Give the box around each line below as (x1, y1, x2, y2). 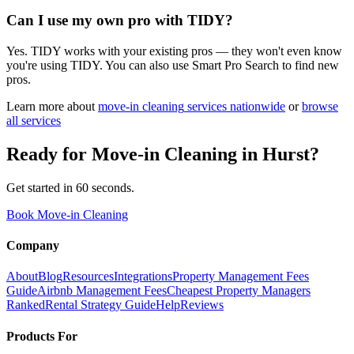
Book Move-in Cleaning (6, 207, 128, 221)
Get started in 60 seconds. (6, 180, 134, 194)
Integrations (114, 269, 172, 284)
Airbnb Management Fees (37, 284, 167, 298)
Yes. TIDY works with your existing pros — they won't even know (6, 44, 342, 58)
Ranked (6, 298, 45, 312)
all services (6, 114, 61, 128)
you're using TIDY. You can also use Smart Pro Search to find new (6, 58, 339, 73)
